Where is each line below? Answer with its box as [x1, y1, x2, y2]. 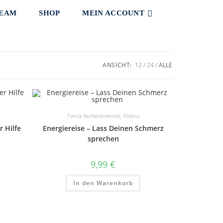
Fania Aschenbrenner [67, 111, 120, 120]
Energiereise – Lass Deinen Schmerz [42, 123, 164, 133]
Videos [123, 111, 140, 120]
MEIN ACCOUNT [82, 9, 145, 17]
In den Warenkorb [73, 179, 133, 187]
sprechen [87, 134, 119, 143]
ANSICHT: [103, 61, 132, 69]
